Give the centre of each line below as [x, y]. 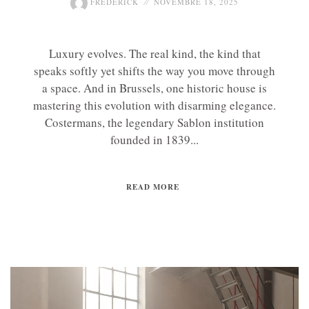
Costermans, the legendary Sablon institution [154, 122]
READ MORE [153, 187]
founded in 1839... [154, 139]
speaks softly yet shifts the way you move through [154, 70]
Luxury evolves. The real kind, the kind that [154, 53]
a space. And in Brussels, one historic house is [154, 88]
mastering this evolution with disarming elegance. [154, 105]
